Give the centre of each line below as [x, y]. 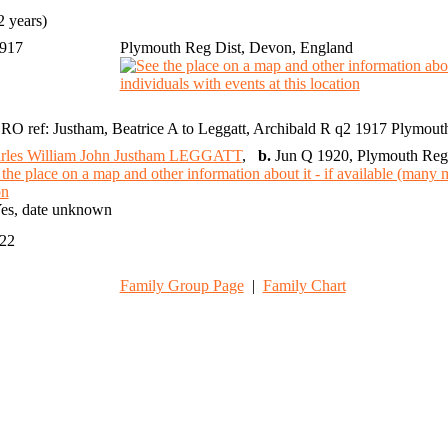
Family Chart [304, 286]
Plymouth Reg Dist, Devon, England [236, 48]
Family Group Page [181, 286]
